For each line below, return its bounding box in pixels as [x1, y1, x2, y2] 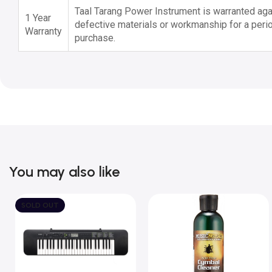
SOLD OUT [21, 200, 59, 209]
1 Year [25, 12, 51, 24]
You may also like [9, 162, 120, 180]
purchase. [75, 32, 115, 44]
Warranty [25, 25, 62, 37]
